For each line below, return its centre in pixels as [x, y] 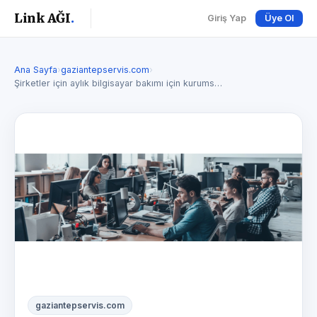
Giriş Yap [227, 18]
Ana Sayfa [36, 70]
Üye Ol [279, 18]
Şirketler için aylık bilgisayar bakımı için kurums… [118, 83]
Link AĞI [42, 18]
